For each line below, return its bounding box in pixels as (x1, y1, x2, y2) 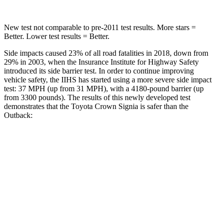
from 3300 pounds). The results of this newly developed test (4, 93, 190, 102)
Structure (47, 188, 72, 195)
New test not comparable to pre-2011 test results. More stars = (4, 23, 196, 32)
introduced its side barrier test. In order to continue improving (4, 66, 194, 75)
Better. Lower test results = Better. (4, 32, 110, 40)
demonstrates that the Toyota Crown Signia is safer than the (4, 102, 188, 110)
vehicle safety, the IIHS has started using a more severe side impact (4, 75, 212, 84)
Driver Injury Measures (114, 211, 176, 218)
